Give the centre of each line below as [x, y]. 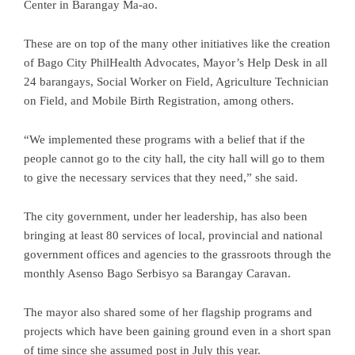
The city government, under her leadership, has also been [166, 216]
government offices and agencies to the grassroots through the [177, 254]
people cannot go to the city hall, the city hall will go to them [174, 158]
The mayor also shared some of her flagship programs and [168, 312]
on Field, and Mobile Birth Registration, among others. [159, 100]
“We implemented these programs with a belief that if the [164, 139]
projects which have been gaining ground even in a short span [177, 331]
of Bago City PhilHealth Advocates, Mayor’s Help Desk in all [176, 62]
